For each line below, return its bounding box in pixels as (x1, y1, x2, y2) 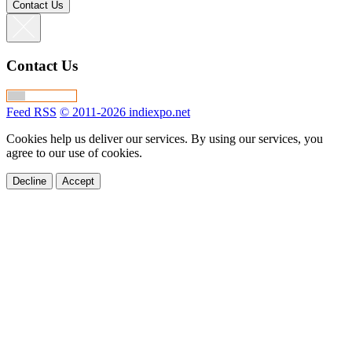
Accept (62, 174, 94, 187)
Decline (13, 174, 46, 187)
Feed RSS (6, 104, 57, 119)
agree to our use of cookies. (6, 145, 142, 159)
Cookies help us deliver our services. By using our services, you (6, 131, 323, 145)
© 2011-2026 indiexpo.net (60, 104, 190, 119)
